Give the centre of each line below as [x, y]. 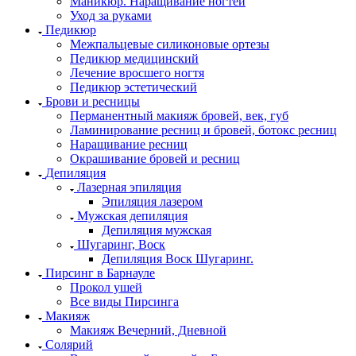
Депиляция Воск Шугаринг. [178, 258]
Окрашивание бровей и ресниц [155, 158]
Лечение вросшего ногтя [137, 72]
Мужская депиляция [132, 215]
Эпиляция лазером [152, 201]
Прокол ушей [106, 287]
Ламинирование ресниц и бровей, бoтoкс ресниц [203, 130]
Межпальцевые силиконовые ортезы [170, 44]
